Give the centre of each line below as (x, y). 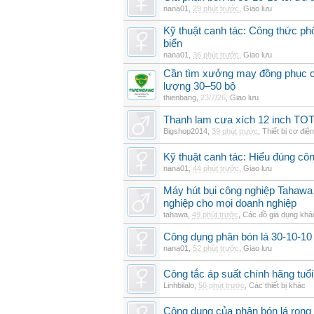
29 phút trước (216, 8)
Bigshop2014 (185, 131)
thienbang (180, 97)
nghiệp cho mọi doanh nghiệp (230, 203)
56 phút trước (221, 285)
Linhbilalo (179, 285)
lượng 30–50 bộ (199, 86)
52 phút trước (216, 248)
